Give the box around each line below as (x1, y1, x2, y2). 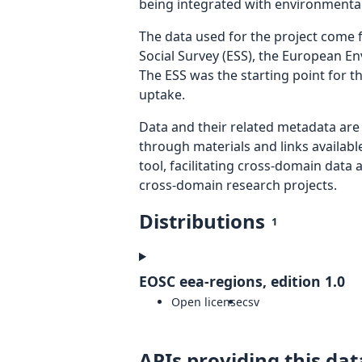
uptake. (139, 86, 185, 104)
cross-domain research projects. (139, 176, 337, 195)
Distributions (139, 208, 265, 235)
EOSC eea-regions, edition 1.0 (139, 271, 345, 292)
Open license (171, 294, 242, 310)
